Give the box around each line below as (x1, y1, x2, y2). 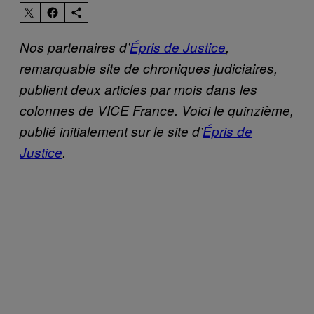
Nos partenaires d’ (20, 37, 130, 56)
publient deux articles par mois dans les (20, 79, 257, 98)
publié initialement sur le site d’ (20, 121, 203, 140)
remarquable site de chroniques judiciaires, (20, 58, 278, 77)
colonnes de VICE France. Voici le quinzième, (20, 100, 294, 119)
